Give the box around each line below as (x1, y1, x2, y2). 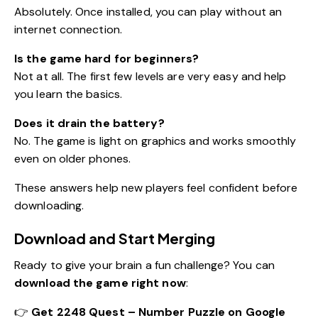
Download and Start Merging (14, 229, 215, 247)
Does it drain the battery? (14, 115, 165, 131)
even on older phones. (14, 150, 131, 166)
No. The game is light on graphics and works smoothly (14, 133, 297, 148)
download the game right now (14, 275, 186, 290)
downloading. (14, 197, 84, 213)
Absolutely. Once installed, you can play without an (14, 4, 283, 19)
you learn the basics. (14, 86, 123, 102)
